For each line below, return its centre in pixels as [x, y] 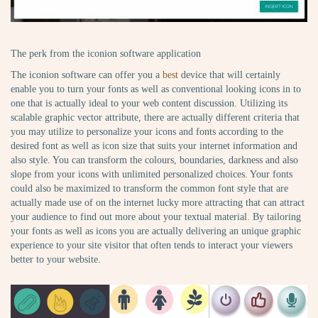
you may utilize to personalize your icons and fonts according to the [147, 132]
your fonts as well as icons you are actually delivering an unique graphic [156, 231]
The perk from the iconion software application [106, 54]
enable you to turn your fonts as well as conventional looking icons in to [156, 89]
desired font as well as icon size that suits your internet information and [154, 146]
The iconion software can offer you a [87, 75]
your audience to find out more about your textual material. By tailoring [156, 217]
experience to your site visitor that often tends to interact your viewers [152, 246]
